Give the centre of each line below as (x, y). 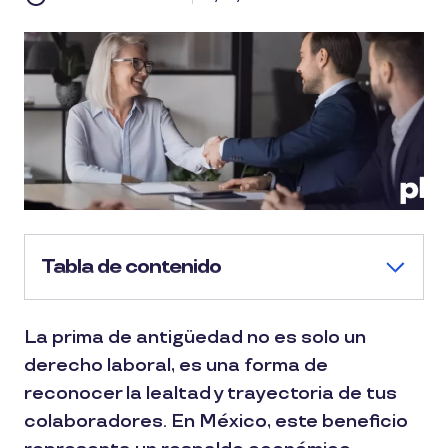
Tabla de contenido (131, 267)
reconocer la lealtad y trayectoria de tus (210, 393)
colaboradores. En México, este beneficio (216, 421)
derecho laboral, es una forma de (176, 365)
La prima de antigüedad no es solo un (195, 337)
